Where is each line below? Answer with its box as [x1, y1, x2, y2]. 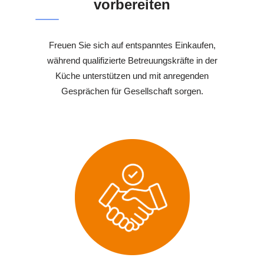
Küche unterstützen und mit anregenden [55, 70, 209, 81]
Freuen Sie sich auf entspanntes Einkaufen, [48, 39, 216, 50]
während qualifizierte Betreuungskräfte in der [47, 55, 217, 65]
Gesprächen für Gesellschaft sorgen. [61, 85, 203, 96]
